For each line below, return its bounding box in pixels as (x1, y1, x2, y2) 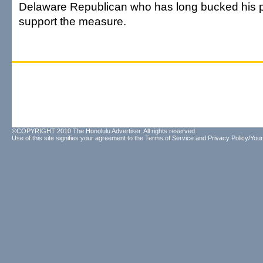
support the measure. (19, 15, 126, 28)
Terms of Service (145, 134, 194, 141)
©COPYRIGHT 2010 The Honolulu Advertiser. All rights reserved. (12, 127, 197, 134)
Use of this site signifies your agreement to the (12, 134, 145, 141)
